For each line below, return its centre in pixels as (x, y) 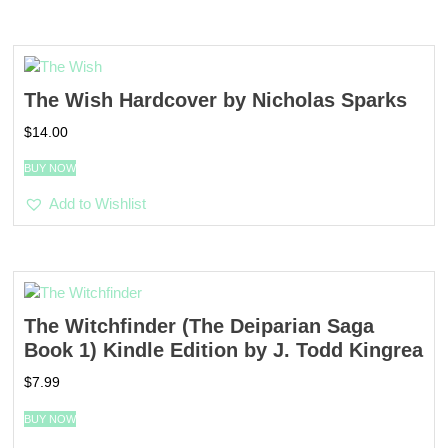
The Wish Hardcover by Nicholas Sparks (216, 99)
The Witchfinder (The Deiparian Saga (199, 326)
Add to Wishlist (98, 204)
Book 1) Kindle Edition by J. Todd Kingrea (224, 350)
